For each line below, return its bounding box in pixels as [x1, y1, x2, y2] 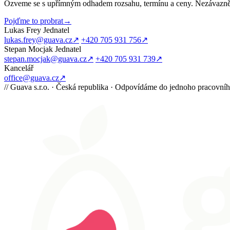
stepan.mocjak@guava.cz [4, 54, 87, 64]
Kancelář [4, 64, 33, 73]
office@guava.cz [4, 73, 59, 83]
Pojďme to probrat [4, 16, 63, 26]
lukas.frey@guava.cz [4, 35, 72, 45]
